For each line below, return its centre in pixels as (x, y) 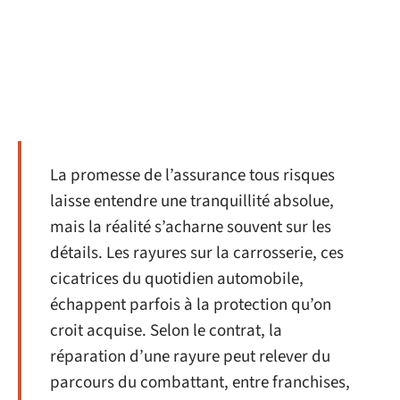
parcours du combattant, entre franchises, (200, 383)
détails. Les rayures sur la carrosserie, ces (197, 253)
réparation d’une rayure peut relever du (190, 357)
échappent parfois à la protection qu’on (191, 305)
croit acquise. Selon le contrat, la (166, 331)
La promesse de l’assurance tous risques (192, 175)
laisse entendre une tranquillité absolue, (192, 201)
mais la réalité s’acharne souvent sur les (191, 227)
